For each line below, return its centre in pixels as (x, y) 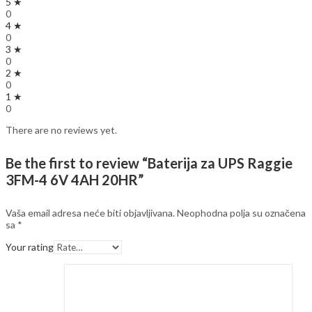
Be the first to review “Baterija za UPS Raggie (149, 163)
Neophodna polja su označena (241, 212)
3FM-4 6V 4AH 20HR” (75, 180)
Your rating (30, 247)
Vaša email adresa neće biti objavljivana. (90, 212)
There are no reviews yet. (61, 130)
